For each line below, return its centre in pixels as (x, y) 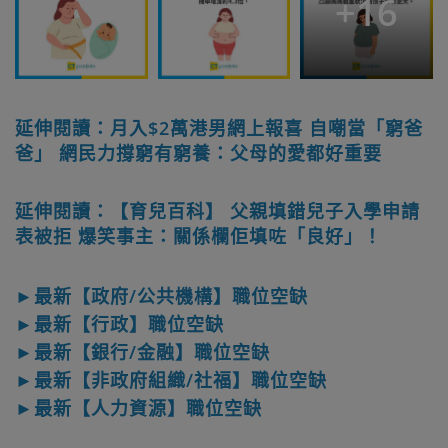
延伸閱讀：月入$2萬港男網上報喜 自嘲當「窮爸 (219, 128)
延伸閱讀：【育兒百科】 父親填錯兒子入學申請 (217, 211)
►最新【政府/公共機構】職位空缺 (161, 296)
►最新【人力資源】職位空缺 (138, 408)
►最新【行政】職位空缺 (119, 324)
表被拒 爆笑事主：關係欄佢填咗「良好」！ (198, 236)
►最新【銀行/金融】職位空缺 (142, 352)
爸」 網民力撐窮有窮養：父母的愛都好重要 (198, 153)
